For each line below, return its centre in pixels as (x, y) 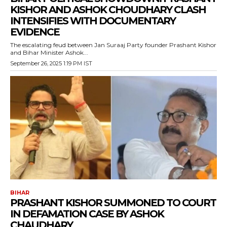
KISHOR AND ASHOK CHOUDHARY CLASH (108, 10)
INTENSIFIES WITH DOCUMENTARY (93, 21)
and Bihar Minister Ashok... (49, 53)
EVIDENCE (35, 32)
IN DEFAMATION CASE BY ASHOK (87, 214)
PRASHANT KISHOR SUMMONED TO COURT (113, 203)
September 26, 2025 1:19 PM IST (51, 64)
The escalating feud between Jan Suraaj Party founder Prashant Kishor (113, 45)
